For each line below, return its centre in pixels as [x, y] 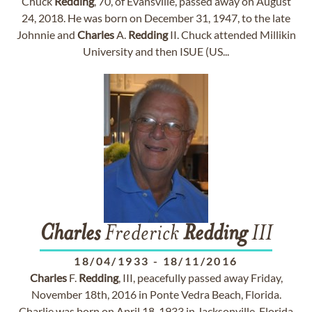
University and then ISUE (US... [156, 51]
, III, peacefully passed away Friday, [200, 278]
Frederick [142, 235]
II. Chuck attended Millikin [232, 34]
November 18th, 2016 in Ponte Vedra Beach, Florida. [156, 294]
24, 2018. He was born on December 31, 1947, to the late [156, 18]
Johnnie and [47, 34]
